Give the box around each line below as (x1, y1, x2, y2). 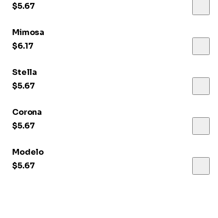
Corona (12, 107, 42, 118)
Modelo (12, 147, 44, 158)
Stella (12, 67, 37, 78)
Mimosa (12, 27, 45, 38)
